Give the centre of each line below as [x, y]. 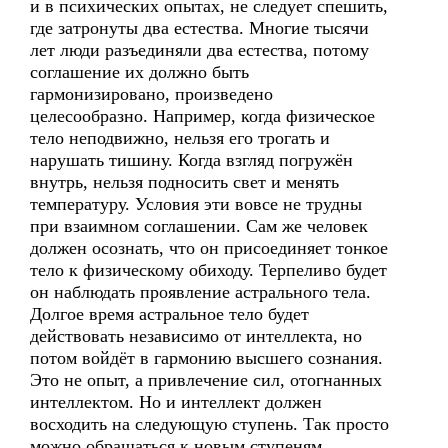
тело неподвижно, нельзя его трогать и [180, 138]
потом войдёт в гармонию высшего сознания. [206, 358]
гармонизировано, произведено [151, 94]
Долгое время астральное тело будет [169, 314]
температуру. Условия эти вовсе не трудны [196, 204]
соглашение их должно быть [139, 72]
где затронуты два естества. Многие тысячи [199, 28]
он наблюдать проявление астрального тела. [200, 292]
